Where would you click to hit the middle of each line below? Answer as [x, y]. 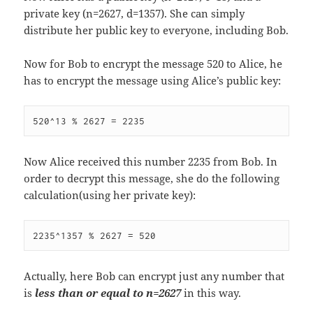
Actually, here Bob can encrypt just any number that [154, 276]
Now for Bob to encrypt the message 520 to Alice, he [153, 63]
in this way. [211, 292]
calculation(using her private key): [110, 195]
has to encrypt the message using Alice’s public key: [153, 80]
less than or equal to [89, 292]
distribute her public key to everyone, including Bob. [156, 30]
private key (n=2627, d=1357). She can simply [134, 13]
